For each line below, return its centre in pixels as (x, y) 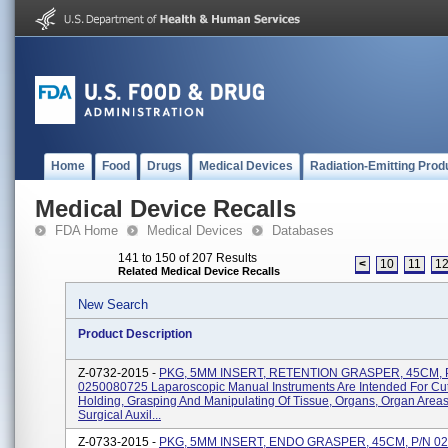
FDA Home (86, 230)
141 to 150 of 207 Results (187, 258)
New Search (113, 304)
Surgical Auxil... (119, 415)
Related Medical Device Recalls (199, 271)
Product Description (135, 334)
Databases (303, 230)
